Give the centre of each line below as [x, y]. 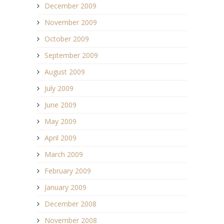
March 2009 [64, 154]
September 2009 [71, 55]
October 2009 [67, 39]
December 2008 [70, 204]
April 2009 [60, 138]
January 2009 [65, 187]
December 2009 [70, 6]
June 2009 [60, 105]
